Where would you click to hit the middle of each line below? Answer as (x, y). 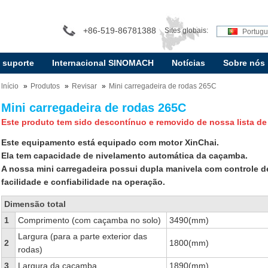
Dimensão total (35, 204)
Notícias (188, 63)
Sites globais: (186, 31)
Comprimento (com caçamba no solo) (89, 220)
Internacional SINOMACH (103, 63)
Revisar (84, 86)
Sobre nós (244, 63)
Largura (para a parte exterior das (82, 236)
